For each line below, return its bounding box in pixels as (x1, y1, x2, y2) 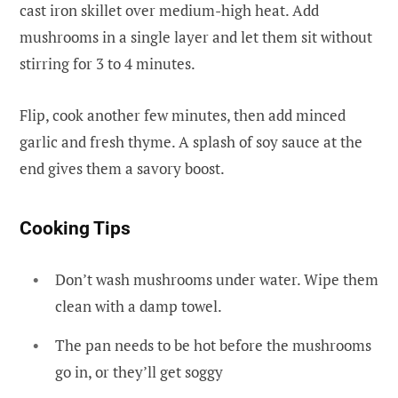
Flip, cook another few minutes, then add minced (20, 104, 346, 125)
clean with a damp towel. (55, 296, 222, 317)
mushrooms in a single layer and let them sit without (20, 26, 372, 47)
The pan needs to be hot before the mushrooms (55, 334, 371, 355)
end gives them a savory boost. (20, 157, 225, 179)
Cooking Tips (20, 218, 131, 240)
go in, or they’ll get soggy (55, 361, 223, 382)
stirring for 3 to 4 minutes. (20, 52, 195, 74)
